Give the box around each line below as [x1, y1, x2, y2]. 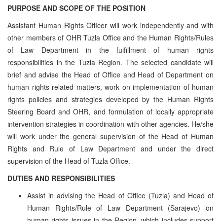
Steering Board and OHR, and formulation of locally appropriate [7, 106, 214, 116]
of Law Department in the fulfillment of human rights [7, 44, 214, 55]
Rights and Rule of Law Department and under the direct [7, 143, 214, 153]
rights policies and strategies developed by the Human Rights [7, 94, 214, 104]
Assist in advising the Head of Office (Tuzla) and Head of [27, 190, 214, 200]
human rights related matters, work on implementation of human [7, 81, 214, 92]
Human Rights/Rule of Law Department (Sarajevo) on [27, 202, 214, 213]
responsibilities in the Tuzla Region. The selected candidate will [7, 57, 214, 67]
